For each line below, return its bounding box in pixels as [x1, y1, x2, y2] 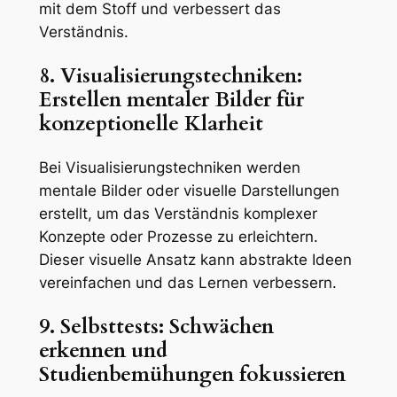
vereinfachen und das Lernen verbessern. [38, 274, 337, 292]
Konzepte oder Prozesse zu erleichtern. [38, 228, 318, 246]
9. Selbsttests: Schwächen [38, 313, 274, 341]
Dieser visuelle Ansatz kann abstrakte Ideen [38, 251, 352, 269]
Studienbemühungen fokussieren [38, 361, 346, 389]
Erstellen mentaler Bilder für [38, 86, 304, 113]
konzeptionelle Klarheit [38, 110, 263, 137]
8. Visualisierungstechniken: [38, 62, 302, 90]
